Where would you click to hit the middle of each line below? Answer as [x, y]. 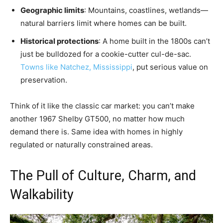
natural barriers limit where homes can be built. [104, 23]
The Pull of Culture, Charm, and [103, 175]
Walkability [42, 194]
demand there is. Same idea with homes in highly [96, 131]
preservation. [44, 80]
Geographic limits [52, 10]
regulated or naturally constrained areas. [81, 144]
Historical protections [59, 41]
